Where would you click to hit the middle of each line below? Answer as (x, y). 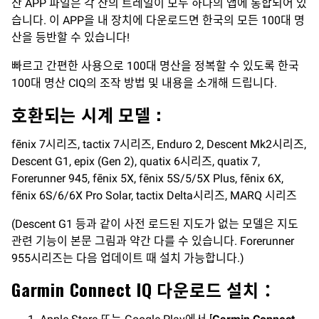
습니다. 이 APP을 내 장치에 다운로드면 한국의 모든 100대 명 (158, 20)
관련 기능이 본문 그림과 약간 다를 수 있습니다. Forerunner (153, 241)
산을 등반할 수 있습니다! (70, 37)
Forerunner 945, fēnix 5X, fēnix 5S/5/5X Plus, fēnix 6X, (147, 178)
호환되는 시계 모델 (82, 114)
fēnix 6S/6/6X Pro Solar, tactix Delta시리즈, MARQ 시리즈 (154, 195)
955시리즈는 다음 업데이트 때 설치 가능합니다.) (128, 258)
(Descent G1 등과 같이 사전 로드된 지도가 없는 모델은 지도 (155, 224)
